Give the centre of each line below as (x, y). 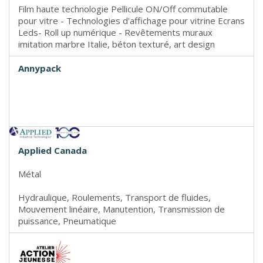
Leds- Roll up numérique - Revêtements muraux (115, 33)
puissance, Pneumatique (67, 221)
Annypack (40, 68)
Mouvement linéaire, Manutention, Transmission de (122, 209)
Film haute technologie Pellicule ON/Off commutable (123, 9)
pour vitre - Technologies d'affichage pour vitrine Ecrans (131, 21)
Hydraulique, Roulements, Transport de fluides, (114, 198)
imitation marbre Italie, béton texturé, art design (117, 44)
